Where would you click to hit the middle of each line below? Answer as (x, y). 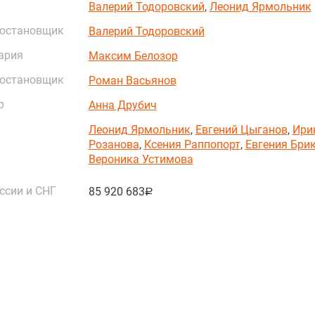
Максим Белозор (133, 56)
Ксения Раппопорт (192, 144)
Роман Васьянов (132, 80)
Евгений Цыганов (241, 129)
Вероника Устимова (141, 159)
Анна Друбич (122, 105)
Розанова (114, 144)
